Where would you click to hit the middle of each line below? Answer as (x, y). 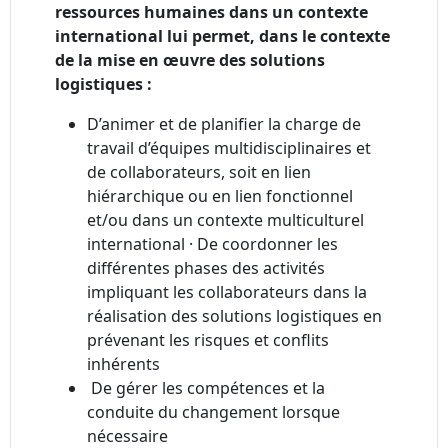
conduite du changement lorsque (213, 412)
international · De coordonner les (212, 244)
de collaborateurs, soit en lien (199, 172)
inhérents (123, 364)
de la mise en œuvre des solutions (190, 60)
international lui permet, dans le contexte (222, 36)
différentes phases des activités (206, 268)
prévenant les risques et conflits (208, 340)
